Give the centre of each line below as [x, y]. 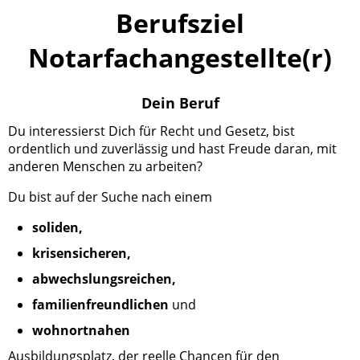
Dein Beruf [180, 102]
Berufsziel [180, 23]
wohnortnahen [81, 331]
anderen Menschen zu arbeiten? [105, 167]
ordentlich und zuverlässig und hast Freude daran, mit [172, 149]
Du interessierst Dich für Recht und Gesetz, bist [151, 131]
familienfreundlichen [100, 305]
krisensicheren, [82, 254]
